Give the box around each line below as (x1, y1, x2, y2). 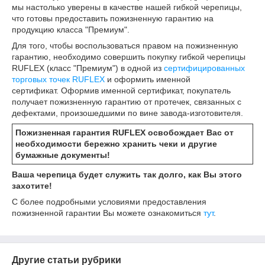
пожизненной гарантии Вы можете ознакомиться (12, 208, 203, 218)
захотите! (12, 181, 52, 190)
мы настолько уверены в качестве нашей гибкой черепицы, (12, 2, 242, 12)
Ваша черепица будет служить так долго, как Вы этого (12, 170, 242, 179)
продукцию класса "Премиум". (12, 25, 132, 34)
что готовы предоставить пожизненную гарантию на (12, 14, 214, 23)
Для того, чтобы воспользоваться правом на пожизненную (12, 41, 238, 50)
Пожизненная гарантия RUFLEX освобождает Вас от (15, 128, 234, 137)
